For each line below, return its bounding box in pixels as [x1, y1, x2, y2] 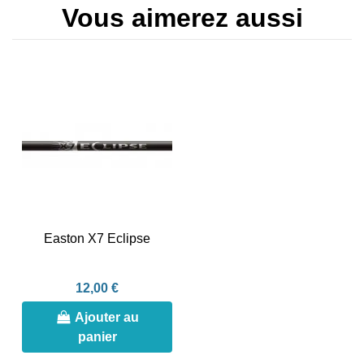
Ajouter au [75, 310, 140, 324]
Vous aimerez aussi [61, 2, 303, 32]
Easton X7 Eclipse [44, 232, 150, 246]
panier [77, 329, 117, 344]
